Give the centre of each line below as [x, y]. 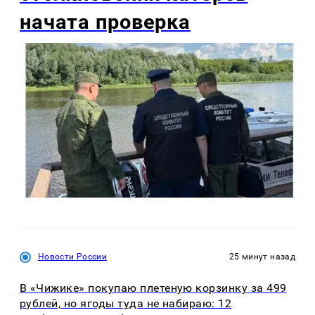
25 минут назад [262, 256]
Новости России [73, 256]
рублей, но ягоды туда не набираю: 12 [126, 304]
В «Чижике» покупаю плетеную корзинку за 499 [153, 288]
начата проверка [105, 21]
